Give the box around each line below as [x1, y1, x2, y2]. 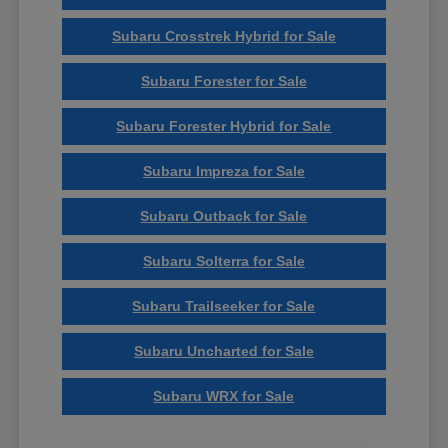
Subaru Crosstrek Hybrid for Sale [111, 27, 336, 44]
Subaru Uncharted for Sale [133, 342, 314, 359]
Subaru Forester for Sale [140, 72, 307, 89]
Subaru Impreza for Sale [142, 162, 305, 179]
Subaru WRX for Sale [153, 387, 295, 404]
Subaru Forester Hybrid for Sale [116, 117, 332, 134]
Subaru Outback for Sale [140, 207, 308, 224]
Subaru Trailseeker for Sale [132, 297, 316, 314]
